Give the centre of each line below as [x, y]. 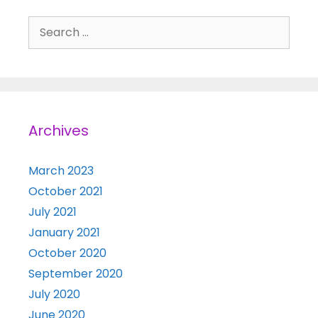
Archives [59, 131]
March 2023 [61, 171]
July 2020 [54, 295]
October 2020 [67, 253]
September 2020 [76, 274]
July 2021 [53, 212]
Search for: [58, 24]
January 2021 [64, 233]
